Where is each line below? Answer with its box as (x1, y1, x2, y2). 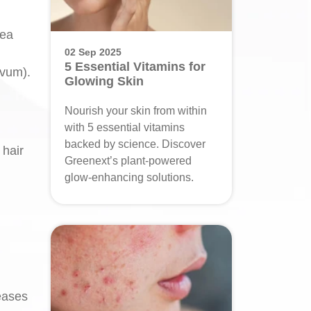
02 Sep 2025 (65, 47, 121, 58)
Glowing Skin (65, 74, 144, 88)
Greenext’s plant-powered (65, 155, 192, 167)
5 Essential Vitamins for (65, 60, 205, 74)
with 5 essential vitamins (65, 121, 185, 133)
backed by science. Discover (65, 138, 205, 150)
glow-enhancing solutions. (65, 171, 194, 183)
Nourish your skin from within (65, 105, 207, 117)
